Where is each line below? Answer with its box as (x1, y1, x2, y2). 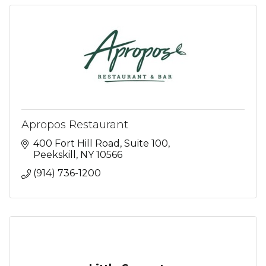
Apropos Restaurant (21, 118, 128, 131)
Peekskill (33, 148, 76, 160)
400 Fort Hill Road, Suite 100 (33, 137, 168, 149)
